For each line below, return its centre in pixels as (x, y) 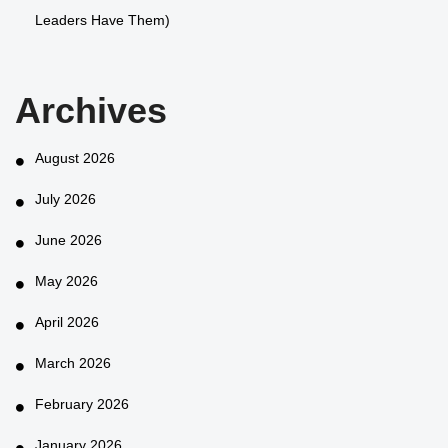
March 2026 (73, 362)
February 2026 (82, 403)
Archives (91, 110)
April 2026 (67, 321)
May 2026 (66, 280)
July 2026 (65, 198)
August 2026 (75, 157)
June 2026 (68, 239)
